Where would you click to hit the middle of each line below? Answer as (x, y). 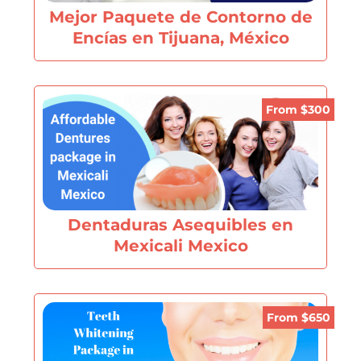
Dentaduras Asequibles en (180, 225)
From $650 (298, 318)
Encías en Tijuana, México (180, 38)
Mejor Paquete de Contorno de (180, 17)
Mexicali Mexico (180, 246)
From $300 (298, 110)
